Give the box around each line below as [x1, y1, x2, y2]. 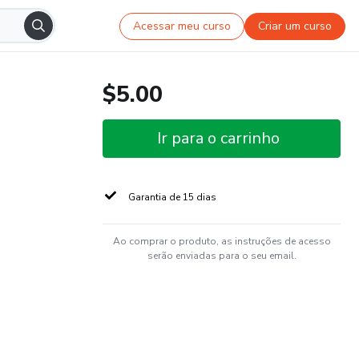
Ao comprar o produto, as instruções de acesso [112, 235, 331, 248]
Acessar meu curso [133, 18, 232, 34]
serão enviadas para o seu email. [147, 249, 296, 262]
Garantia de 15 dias [128, 191, 216, 204]
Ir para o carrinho [157, 127, 280, 149]
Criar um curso [258, 18, 333, 34]
